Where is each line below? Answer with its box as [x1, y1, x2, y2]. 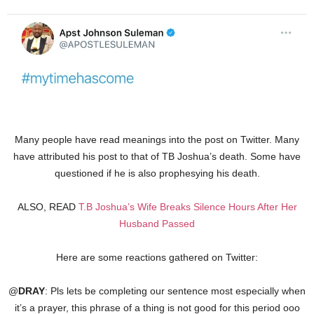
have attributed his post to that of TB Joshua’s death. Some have [13, 150, 301, 162]
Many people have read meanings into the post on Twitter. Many [15, 133, 299, 145]
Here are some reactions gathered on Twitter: [56, 251, 258, 263]
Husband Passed [119, 217, 195, 229]
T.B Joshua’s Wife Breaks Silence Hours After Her [78, 200, 297, 212]
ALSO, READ [17, 200, 78, 212]
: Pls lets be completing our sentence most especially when [45, 285, 306, 296]
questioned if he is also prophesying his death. [54, 167, 260, 179]
